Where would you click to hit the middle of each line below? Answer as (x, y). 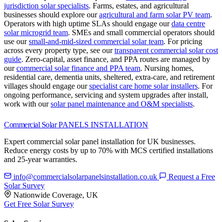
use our (16, 42)
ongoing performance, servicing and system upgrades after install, (106, 95)
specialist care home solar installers (143, 86)
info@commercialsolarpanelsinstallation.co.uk (85, 177)
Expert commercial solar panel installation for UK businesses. (100, 142)
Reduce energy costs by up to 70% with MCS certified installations (109, 151)
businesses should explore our (52, 15)
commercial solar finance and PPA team (78, 68)
